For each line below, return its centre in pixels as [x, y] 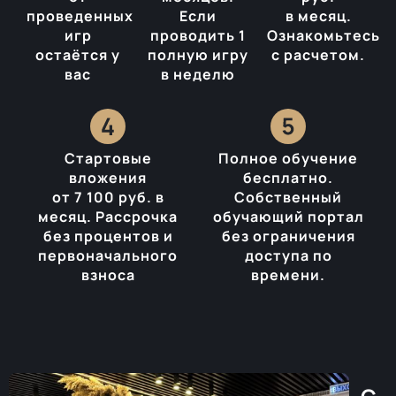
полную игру [198, 54]
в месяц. [318, 15]
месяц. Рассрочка [108, 216]
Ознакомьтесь [324, 35]
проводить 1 [198, 35]
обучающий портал [288, 216]
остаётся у [78, 54]
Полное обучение [288, 158]
